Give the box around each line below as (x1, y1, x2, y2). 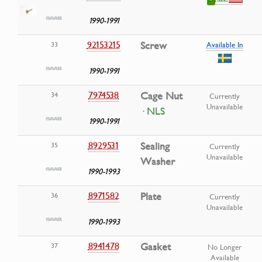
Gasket (140, 239, 171, 255)
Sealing (140, 139, 170, 154)
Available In (206, 39, 243, 50)
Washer (140, 154, 175, 170)
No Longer (208, 242, 242, 253)
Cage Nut (140, 88, 182, 104)
